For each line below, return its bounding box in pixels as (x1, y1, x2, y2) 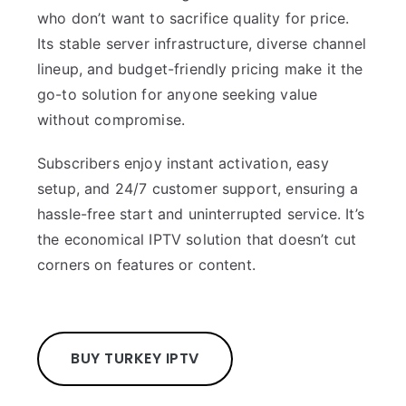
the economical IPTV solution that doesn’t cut (37, 230, 357, 249)
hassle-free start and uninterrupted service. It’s (37, 205, 364, 224)
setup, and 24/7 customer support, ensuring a (37, 179, 359, 198)
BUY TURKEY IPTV (71, 348, 199, 370)
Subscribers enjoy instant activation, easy (37, 154, 329, 173)
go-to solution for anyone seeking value (37, 85, 318, 104)
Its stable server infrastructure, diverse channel (37, 34, 366, 53)
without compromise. (37, 111, 186, 130)
